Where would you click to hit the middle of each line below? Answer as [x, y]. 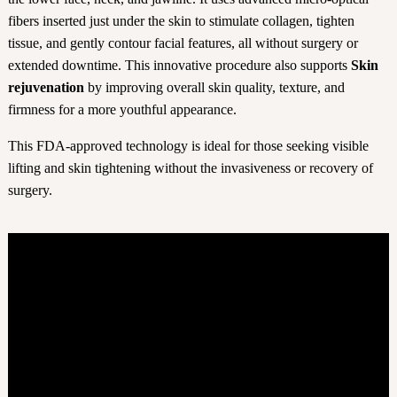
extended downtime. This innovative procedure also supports [179, 66]
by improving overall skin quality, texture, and [214, 88]
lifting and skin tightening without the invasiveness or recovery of [190, 168]
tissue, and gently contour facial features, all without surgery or [183, 43]
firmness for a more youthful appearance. [122, 110]
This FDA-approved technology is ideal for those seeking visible [188, 146]
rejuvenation [46, 88]
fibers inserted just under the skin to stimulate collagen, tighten [181, 21]
